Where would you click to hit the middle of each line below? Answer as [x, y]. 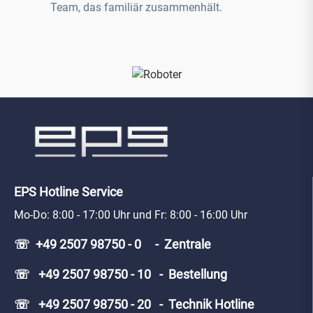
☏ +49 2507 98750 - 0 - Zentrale [112, 245]
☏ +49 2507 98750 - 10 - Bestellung [121, 275]
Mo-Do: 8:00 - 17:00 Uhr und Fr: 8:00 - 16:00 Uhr [131, 215]
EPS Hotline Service [68, 192]
